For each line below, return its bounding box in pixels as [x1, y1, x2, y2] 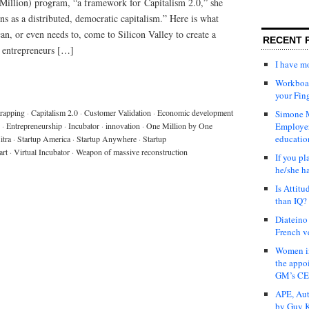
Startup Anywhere [77, 132, 137, 144]
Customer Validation [84, 106, 151, 118]
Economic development [157, 106, 233, 118]
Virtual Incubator [14, 146, 70, 157]
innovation [106, 119, 140, 131]
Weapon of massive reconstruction [76, 146, 188, 157]
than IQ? [275, 194, 307, 207]
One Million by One [146, 119, 212, 131]
